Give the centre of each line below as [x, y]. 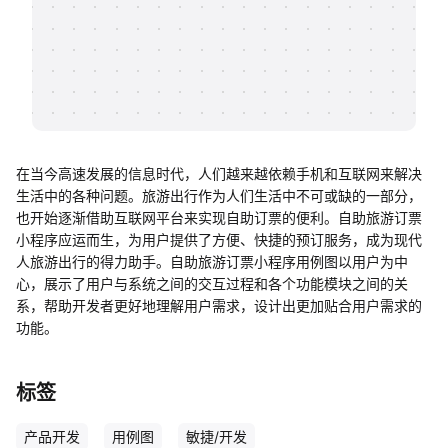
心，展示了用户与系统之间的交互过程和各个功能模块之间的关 [212, 283]
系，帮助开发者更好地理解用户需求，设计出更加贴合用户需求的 [219, 305]
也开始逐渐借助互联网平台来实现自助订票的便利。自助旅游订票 [219, 217]
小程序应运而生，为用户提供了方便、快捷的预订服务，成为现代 [219, 239]
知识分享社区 [118, 43]
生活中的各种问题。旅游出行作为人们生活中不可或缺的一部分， [219, 195]
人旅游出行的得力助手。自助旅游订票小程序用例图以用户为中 [212, 261]
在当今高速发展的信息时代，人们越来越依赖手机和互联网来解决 [219, 173]
